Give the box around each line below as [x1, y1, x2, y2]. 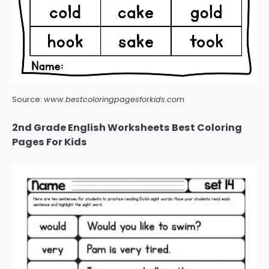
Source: [12, 94, 44, 105]
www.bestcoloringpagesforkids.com [44, 94, 184, 105]
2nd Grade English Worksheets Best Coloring [12, 121, 242, 135]
